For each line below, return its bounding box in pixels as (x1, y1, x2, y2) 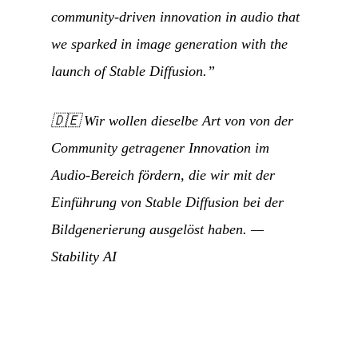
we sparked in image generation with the (51, 35, 288, 52)
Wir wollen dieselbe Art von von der (84, 112, 293, 129)
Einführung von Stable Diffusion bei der (51, 193, 284, 210)
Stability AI (51, 248, 117, 265)
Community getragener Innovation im (51, 139, 269, 156)
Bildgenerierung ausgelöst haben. (51, 221, 247, 237)
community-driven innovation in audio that (51, 8, 300, 25)
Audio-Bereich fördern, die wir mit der (51, 166, 275, 183)
